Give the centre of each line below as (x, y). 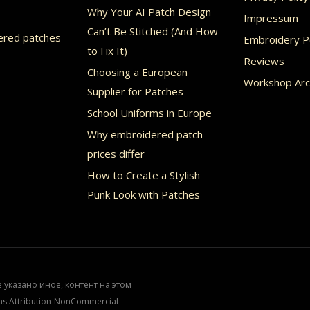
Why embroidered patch (145, 135)
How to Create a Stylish (143, 175)
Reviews (264, 61)
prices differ (116, 154)
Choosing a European (137, 72)
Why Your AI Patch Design (149, 12)
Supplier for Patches (135, 92)
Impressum (271, 18)
